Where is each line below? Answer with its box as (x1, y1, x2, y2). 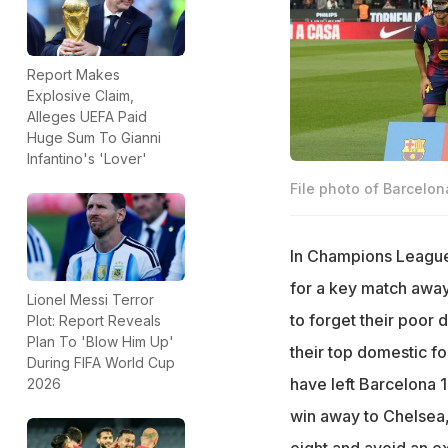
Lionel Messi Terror (27, 291, 154, 309)
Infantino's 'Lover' (27, 149, 147, 167)
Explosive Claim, (27, 86, 134, 104)
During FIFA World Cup (27, 354, 175, 372)
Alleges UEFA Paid (27, 107, 147, 125)
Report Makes (27, 65, 120, 83)
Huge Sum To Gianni (27, 128, 161, 146)
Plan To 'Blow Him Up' (27, 333, 174, 351)
